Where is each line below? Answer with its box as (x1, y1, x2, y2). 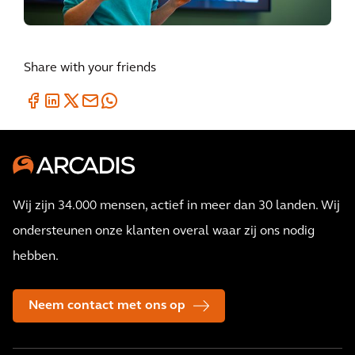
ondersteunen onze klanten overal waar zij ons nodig (13, 225, 315, 238)
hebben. (13, 250, 59, 263)
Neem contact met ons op (29, 300, 185, 312)
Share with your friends (24, 62, 156, 74)
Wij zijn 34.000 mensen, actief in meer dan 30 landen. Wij (13, 200, 340, 212)
